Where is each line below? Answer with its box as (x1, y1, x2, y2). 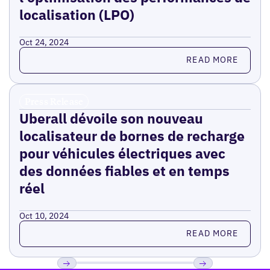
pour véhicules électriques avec (19, 143, 225, 162)
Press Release (24, 95, 84, 107)
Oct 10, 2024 (19, 210, 69, 221)
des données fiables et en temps (19, 161, 230, 180)
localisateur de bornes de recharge (19, 126, 245, 145)
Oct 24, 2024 (19, 36, 69, 48)
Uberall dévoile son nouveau (19, 108, 203, 127)
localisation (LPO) (19, 5, 134, 24)
